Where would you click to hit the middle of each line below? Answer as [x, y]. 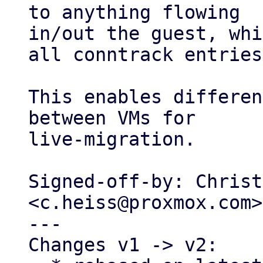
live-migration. [112, 139]
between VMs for [112, 118]
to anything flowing [134, 12]
